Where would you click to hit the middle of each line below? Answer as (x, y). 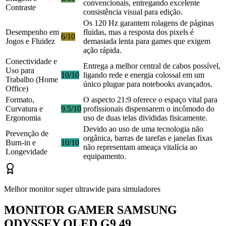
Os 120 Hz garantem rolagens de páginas (149, 23)
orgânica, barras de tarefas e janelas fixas (148, 138)
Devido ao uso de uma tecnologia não (143, 129)
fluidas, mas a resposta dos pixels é (138, 32)
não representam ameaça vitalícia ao (140, 147)
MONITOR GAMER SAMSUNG (91, 210)
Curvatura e (24, 108)
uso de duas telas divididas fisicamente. (145, 118)
